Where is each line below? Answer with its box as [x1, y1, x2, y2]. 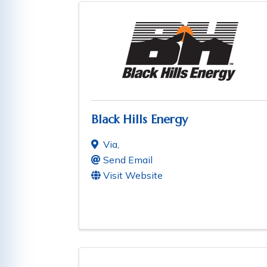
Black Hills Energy [91, 112, 188, 128]
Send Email [103, 154, 153, 166]
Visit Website [103, 169, 163, 182]
